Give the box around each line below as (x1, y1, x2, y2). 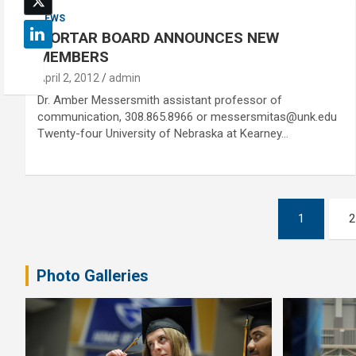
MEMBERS (37, 48, 109, 66)
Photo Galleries (37, 266, 149, 285)
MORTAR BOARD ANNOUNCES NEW (37, 29, 279, 47)
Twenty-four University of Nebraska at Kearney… (37, 126, 288, 141)
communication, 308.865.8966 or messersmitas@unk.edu (37, 110, 337, 124)
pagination (25, 231, 145, 261)
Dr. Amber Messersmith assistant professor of (37, 93, 282, 107)
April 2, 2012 (37, 72, 99, 84)
